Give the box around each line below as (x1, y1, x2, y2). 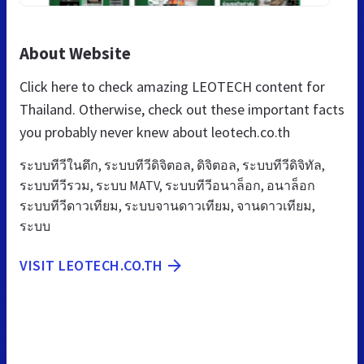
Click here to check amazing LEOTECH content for (19, 76, 325, 96)
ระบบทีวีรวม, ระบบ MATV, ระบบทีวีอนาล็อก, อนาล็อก (19, 176, 315, 193)
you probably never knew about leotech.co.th (19, 122, 290, 141)
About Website (19, 41, 131, 64)
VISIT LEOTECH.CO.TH (19, 255, 163, 275)
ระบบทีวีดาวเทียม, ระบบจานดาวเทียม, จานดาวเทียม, (19, 197, 315, 214)
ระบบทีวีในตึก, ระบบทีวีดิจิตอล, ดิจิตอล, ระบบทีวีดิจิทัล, (19, 156, 325, 173)
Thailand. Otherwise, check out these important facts (19, 99, 344, 119)
